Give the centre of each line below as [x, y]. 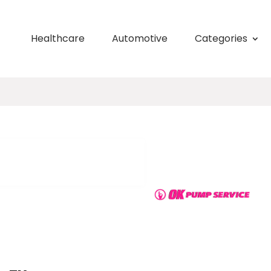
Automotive [139, 38]
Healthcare [57, 38]
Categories [221, 38]
